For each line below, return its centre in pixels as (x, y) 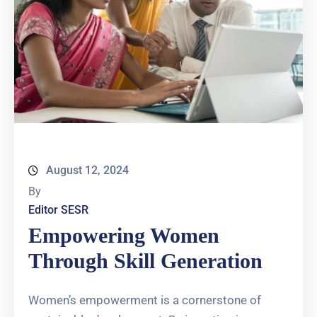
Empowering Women (124, 236)
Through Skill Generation (145, 261)
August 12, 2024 (87, 171)
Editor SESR (58, 210)
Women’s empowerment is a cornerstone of (145, 300)
